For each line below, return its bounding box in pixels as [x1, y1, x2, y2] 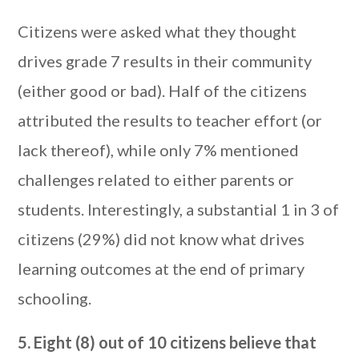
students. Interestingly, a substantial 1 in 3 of [18, 200, 340, 219]
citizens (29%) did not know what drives [18, 229, 305, 248]
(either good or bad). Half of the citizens [18, 81, 308, 100]
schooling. [18, 288, 92, 308]
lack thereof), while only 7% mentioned [18, 140, 300, 159]
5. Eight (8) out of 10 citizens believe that [18, 333, 317, 352]
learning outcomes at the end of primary [18, 259, 305, 278]
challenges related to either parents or [18, 170, 295, 189]
